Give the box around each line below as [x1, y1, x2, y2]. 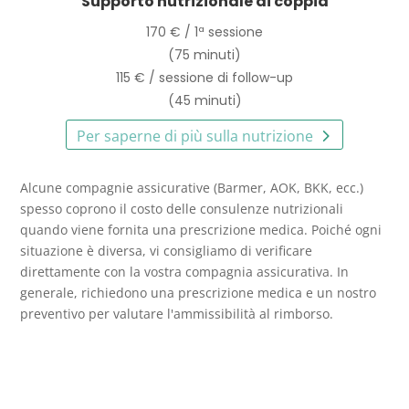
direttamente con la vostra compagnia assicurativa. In [20, 263, 350, 281]
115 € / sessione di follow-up [116, 68, 293, 87]
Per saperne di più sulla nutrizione [77, 126, 314, 147]
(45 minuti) [167, 90, 242, 110]
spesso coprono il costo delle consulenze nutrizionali [20, 200, 344, 218]
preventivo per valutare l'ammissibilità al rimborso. [20, 305, 334, 323]
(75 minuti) [168, 45, 241, 64]
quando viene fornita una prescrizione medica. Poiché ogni [20, 221, 383, 239]
